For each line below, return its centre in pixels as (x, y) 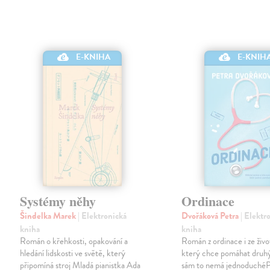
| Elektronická (102, 215)
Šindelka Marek (49, 215)
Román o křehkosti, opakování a (74, 241)
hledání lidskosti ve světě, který (73, 253)
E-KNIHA (93, 57)
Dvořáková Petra (211, 215)
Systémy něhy (58, 201)
